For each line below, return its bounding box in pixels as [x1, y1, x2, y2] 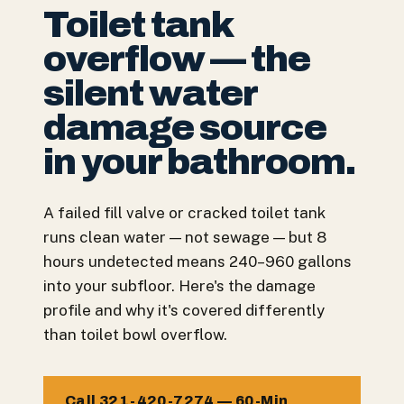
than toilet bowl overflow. [43, 326, 227, 344]
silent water [43, 74, 257, 113]
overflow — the [43, 40, 310, 78]
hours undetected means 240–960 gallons [43, 252, 352, 271]
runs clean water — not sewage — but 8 [43, 228, 326, 246]
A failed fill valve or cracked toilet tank [43, 204, 326, 222]
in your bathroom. [43, 142, 355, 181]
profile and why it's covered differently [43, 301, 325, 319]
